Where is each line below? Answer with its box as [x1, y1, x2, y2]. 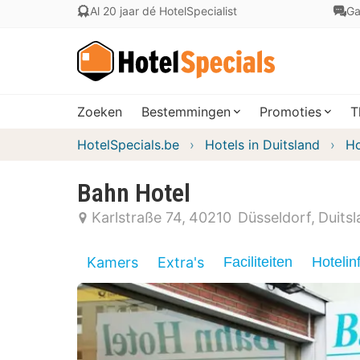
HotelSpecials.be [77, 137, 179, 153]
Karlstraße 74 [92, 209, 182, 226]
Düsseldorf [238, 209, 311, 226]
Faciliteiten [223, 254, 292, 270]
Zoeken [77, 104, 122, 120]
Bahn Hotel [77, 178, 190, 208]
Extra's [157, 254, 204, 271]
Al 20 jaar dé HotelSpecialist [90, 4, 237, 18]
